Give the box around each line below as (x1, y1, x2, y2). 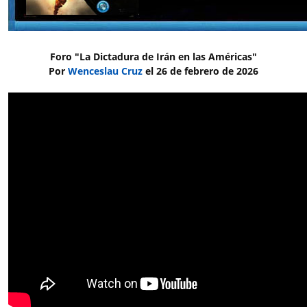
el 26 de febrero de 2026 (143, 64, 258, 77)
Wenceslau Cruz (68, 64, 143, 77)
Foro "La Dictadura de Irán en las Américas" (50, 49, 257, 63)
